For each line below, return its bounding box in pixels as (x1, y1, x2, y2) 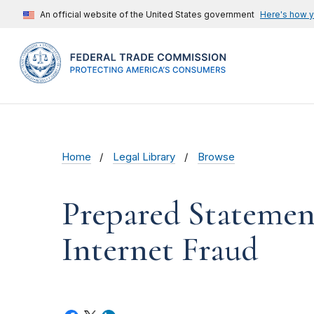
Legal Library (113, 151, 176, 164)
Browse (197, 151, 235, 164)
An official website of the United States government (40, 9, 254, 20)
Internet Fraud (62, 229, 258, 271)
